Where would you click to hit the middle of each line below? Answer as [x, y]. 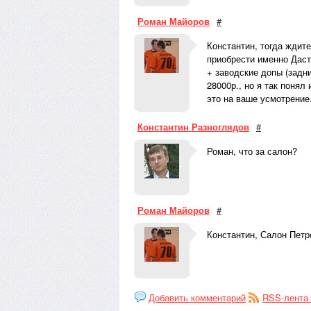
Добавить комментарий [197, 297]
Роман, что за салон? [252, 151]
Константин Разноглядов [193, 127]
